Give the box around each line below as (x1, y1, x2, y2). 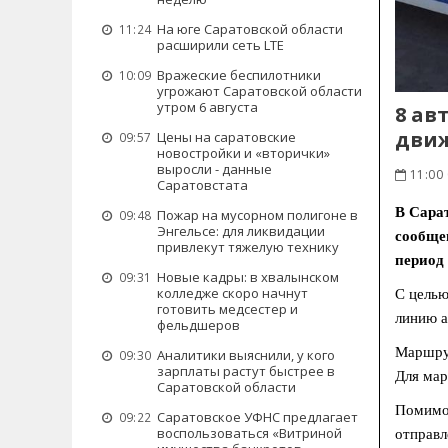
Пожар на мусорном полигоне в (157, 206, 358, 224)
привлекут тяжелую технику (157, 238, 339, 256)
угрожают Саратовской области (157, 82, 362, 100)
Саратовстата (157, 176, 248, 194)
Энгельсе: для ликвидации (157, 222, 325, 240)
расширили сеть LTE (157, 36, 284, 54)
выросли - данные (157, 160, 272, 178)
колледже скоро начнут (157, 284, 308, 302)
